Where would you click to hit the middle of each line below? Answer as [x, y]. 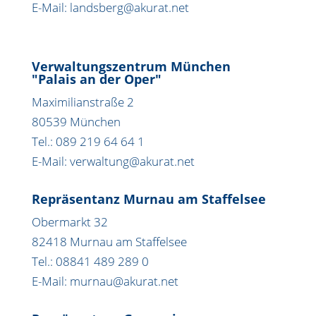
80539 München [76, 122]
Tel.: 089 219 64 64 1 [88, 142]
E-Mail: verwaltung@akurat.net [113, 162]
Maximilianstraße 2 [83, 102]
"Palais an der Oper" [96, 79]
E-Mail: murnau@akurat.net [105, 281]
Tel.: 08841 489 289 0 [90, 262]
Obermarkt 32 [69, 222]
